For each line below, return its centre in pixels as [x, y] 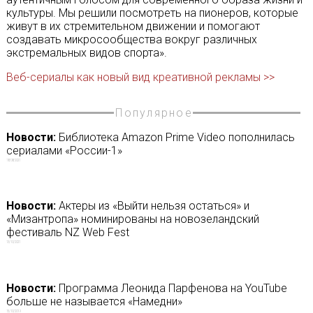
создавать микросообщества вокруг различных [131, 39]
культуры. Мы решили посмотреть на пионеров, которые [152, 13]
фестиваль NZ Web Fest [67, 233]
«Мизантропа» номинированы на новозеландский [132, 219]
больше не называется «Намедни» [94, 301]
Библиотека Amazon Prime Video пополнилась [175, 137]
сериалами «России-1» [64, 151]
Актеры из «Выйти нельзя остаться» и [152, 206]
